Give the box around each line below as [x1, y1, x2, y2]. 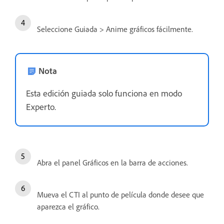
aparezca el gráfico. [37, 201, 99, 212]
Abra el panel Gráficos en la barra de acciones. [37, 157, 188, 168]
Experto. [26, 101, 56, 112]
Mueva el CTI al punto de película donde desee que [37, 189, 204, 200]
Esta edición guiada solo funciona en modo [26, 87, 182, 99]
